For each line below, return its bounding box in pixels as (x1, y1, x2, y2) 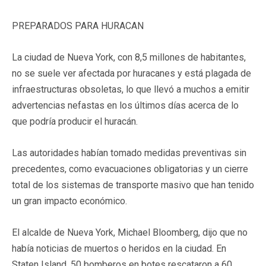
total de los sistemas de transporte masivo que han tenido (12, 179, 254, 191)
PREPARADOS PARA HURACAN (12, 20, 144, 31)
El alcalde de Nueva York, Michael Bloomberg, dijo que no (12, 226, 248, 238)
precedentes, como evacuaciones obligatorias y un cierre (12, 163, 248, 175)
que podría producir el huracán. (12, 115, 138, 127)
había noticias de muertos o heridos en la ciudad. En (12, 242, 226, 254)
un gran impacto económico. (12, 195, 127, 207)
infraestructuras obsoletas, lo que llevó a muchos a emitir (12, 83, 249, 95)
